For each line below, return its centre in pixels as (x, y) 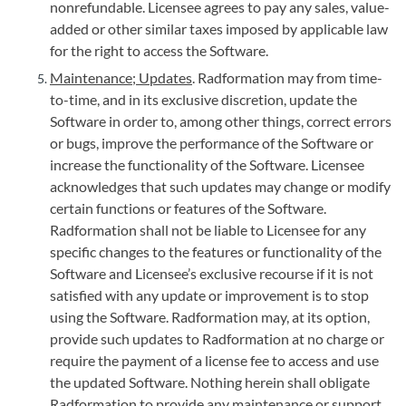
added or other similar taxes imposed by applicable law (219, 29)
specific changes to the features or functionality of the (216, 251)
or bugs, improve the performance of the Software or (212, 143)
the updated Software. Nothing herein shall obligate (210, 382)
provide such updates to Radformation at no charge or (217, 338)
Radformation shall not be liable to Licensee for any (208, 230)
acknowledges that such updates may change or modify (220, 186)
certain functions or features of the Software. (188, 208)
